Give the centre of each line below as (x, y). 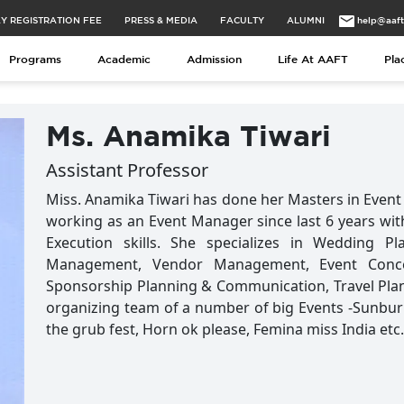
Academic (124, 59)
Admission (214, 59)
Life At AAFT (313, 59)
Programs (35, 59)
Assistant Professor (128, 170)
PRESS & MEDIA (161, 20)
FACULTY (242, 20)
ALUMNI (306, 20)
